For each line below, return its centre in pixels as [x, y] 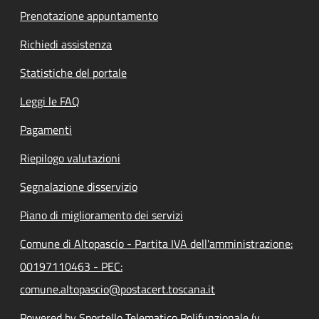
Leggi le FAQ [50, 101]
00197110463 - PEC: [71, 266]
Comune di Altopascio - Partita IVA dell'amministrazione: [156, 243]
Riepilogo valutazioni [70, 158]
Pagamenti [46, 129]
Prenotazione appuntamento [89, 15]
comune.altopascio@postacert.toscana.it [117, 289]
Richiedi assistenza [66, 44]
